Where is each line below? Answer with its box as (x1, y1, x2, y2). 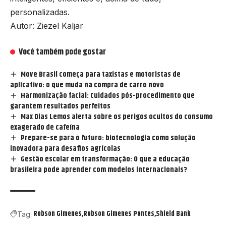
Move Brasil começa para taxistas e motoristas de (21, 68, 181, 80)
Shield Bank (156, 208, 190, 219)
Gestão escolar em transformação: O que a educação (21, 153, 190, 165)
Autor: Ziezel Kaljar (10, 20, 83, 31)
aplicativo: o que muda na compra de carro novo (10, 79, 164, 91)
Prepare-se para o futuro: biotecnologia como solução (21, 132, 196, 144)
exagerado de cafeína (10, 121, 80, 133)
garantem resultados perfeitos (10, 100, 110, 112)
